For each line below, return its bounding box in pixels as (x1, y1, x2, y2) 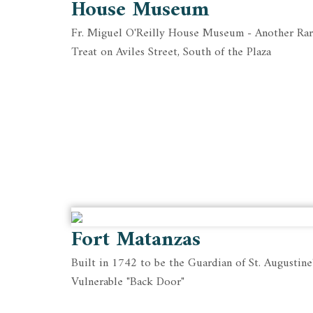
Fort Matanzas (71, 221, 201, 259)
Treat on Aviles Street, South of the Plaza (71, 42, 271, 63)
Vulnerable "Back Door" (71, 271, 184, 293)
